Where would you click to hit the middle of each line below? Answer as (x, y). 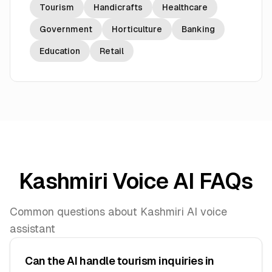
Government (66, 29)
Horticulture (137, 29)
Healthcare (185, 7)
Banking (198, 29)
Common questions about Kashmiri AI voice (118, 212)
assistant (32, 229)
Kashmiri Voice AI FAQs (136, 181)
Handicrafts (118, 7)
